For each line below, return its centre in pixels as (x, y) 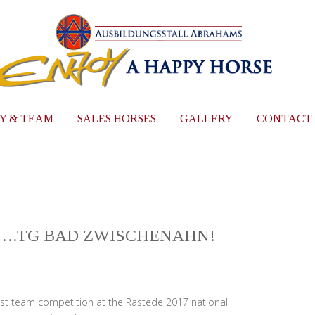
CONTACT (284, 118)
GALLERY (206, 118)
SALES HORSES (117, 118)
